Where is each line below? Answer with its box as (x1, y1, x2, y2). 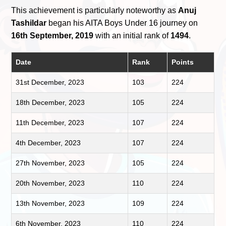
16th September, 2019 (11, 31, 94, 40)
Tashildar (11, 18, 47, 27)
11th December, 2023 (16, 118, 85, 127)
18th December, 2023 (16, 98, 85, 106)
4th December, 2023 (16, 138, 81, 147)
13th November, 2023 (16, 199, 85, 207)
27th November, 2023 (16, 158, 85, 167)
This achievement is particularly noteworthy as (11, 6, 179, 15)
